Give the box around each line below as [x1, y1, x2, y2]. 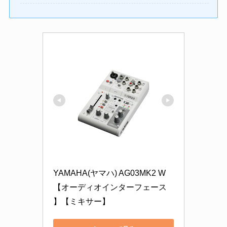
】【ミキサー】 [53, 197, 110, 206]
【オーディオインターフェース [53, 183, 167, 192]
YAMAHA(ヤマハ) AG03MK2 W [53, 169, 166, 178]
